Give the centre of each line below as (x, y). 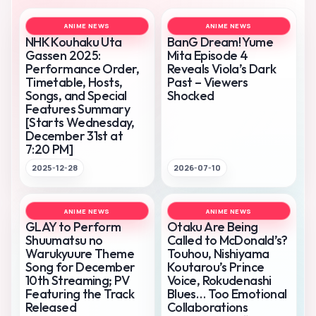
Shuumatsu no (64, 241)
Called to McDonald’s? (227, 241)
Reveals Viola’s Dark (222, 68)
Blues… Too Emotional (227, 294)
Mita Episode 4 (208, 55)
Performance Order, (83, 68)
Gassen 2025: (63, 55)
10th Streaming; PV (78, 281)
